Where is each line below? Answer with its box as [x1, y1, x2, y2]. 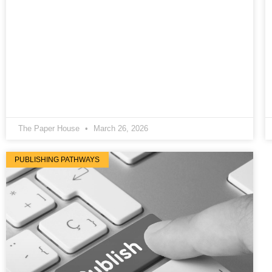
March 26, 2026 [91, 123, 148, 133]
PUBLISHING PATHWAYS [15, 155, 100, 164]
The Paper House [18, 123, 82, 133]
